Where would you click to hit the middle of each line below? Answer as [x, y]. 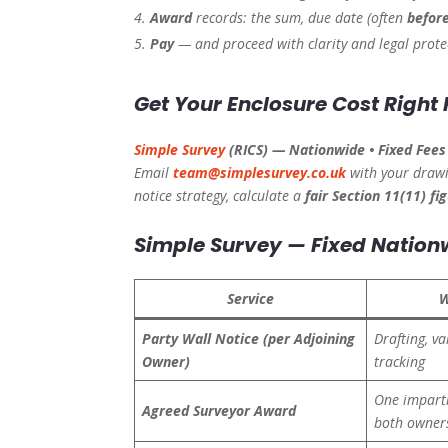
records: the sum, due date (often [300, 18]
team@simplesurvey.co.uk [260, 173]
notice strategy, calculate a [220, 196]
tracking [400, 362]
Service [251, 299]
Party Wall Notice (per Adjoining [249, 339]
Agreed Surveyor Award [219, 411]
